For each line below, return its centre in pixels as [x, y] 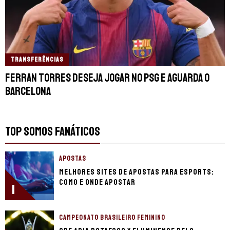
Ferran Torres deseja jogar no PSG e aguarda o [107, 78]
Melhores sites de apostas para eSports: [137, 172]
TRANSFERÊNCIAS [37, 59]
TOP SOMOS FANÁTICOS [53, 131]
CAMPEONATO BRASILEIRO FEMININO [112, 217]
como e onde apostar [97, 182]
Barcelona [28, 91]
